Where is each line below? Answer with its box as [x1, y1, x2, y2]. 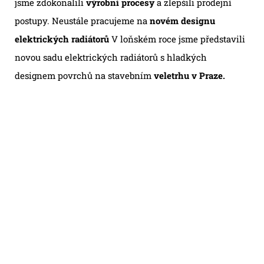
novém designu [150, 15, 215, 27]
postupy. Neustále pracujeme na [15, 15, 150, 27]
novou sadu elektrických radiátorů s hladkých [15, 51, 207, 64]
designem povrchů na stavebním [15, 70, 154, 82]
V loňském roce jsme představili [109, 33, 245, 45]
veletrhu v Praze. [154, 70, 225, 82]
